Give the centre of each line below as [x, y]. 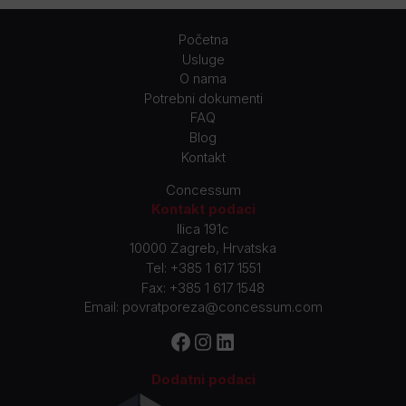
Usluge [203, 59]
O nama [203, 79]
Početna [203, 40]
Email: [103, 307]
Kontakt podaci [203, 209]
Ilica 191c [203, 228]
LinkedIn [239, 350]
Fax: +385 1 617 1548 [203, 287]
